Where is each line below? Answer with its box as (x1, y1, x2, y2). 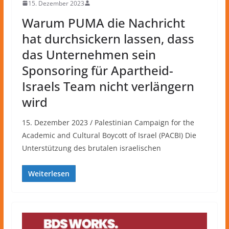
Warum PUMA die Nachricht (21, 14, 185, 31)
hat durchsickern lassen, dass (21, 30, 194, 47)
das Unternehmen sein (21, 45, 156, 63)
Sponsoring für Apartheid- (21, 61, 173, 79)
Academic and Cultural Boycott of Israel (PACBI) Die (21, 130, 196, 140)
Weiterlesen (28, 168, 70, 178)
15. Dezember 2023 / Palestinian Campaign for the (21, 117, 194, 127)
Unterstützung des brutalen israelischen (21, 143, 161, 153)
